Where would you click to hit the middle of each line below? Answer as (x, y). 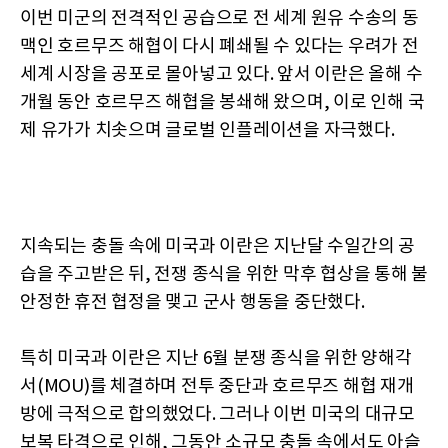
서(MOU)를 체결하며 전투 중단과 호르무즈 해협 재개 (217, 387)
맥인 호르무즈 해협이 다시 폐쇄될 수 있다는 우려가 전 (219, 47)
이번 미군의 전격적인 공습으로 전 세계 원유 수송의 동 (219, 19)
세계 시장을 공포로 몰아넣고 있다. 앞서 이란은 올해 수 (221, 75)
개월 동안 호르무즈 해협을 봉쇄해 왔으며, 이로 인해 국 (222, 103)
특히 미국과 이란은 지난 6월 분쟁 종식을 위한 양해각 (216, 359)
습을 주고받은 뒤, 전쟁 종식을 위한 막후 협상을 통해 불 (224, 275)
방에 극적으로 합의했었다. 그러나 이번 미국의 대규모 (217, 415)
